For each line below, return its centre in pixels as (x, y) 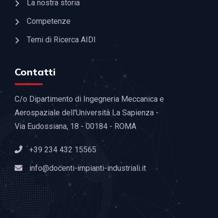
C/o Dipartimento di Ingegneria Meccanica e (89, 99)
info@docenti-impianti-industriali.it (88, 168)
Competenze (49, 21)
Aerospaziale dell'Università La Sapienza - (87, 113)
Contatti (35, 72)
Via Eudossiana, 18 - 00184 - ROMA (75, 127)
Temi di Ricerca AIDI (61, 40)
